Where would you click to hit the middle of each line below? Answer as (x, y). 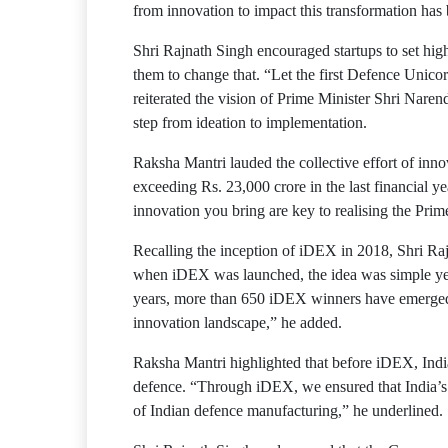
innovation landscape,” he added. (237, 322)
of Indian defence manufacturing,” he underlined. (288, 410)
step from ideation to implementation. (250, 122)
